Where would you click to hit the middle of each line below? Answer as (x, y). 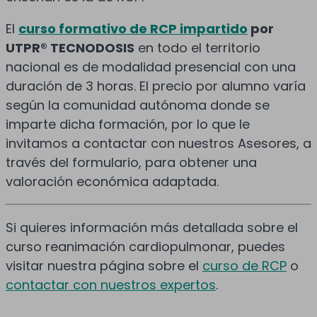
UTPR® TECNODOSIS (70, 48)
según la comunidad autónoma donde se (138, 105)
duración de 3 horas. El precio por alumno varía (156, 86)
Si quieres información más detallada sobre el (152, 228)
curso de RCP (244, 266)
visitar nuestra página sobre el (104, 266)
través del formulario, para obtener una (131, 163)
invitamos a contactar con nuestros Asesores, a (158, 144)
